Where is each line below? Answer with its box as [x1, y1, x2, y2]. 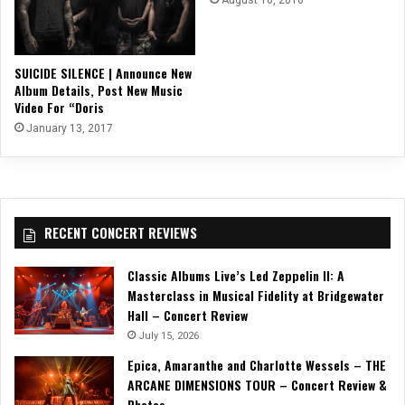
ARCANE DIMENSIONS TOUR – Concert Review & [127, 374, 387, 394]
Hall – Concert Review [127, 305, 248, 325]
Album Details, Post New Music [14, 80, 183, 99]
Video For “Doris [14, 97, 104, 117]
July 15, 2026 [138, 329, 199, 342]
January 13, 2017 [26, 121, 113, 135]
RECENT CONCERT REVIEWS [44, 221, 197, 242]
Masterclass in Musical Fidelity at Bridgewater [127, 285, 384, 305]
